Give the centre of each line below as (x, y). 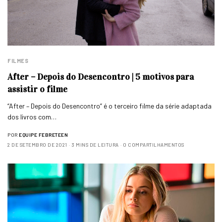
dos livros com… (32, 117)
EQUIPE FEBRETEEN (43, 135)
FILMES (18, 61)
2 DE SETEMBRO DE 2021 (37, 145)
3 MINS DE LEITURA (95, 145)
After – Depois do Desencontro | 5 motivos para (101, 77)
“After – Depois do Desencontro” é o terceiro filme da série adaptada (110, 106)
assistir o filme (37, 89)
